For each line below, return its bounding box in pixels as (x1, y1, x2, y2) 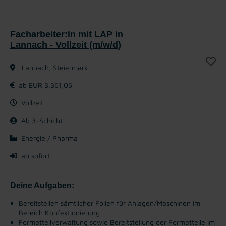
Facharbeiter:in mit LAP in (10, 29, 123, 39)
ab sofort (21, 151, 50, 160)
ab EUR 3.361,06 (19, 80, 72, 89)
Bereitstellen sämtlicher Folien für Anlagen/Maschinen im (19, 198, 200, 207)
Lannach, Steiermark (20, 63, 88, 72)
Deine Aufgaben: (10, 181, 74, 190)
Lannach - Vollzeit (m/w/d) (10, 39, 121, 50)
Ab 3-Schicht (21, 116, 63, 125)
